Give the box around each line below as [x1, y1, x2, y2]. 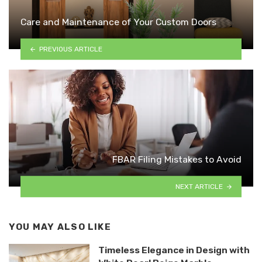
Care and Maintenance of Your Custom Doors [20, 16, 216, 27]
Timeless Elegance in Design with [98, 244, 250, 256]
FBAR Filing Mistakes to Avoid [112, 153, 242, 165]
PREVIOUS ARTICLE [39, 44, 102, 53]
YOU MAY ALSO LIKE [9, 221, 111, 232]
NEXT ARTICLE [175, 182, 223, 191]
